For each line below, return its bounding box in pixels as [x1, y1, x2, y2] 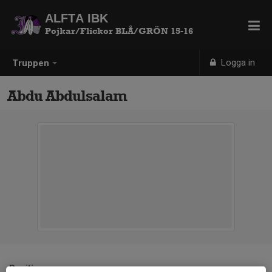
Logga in [219, 57, 256, 68]
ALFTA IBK [45, 12, 108, 25]
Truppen [12, 58, 49, 69]
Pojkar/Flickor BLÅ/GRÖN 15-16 [45, 25, 193, 36]
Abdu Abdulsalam [7, 87, 127, 104]
